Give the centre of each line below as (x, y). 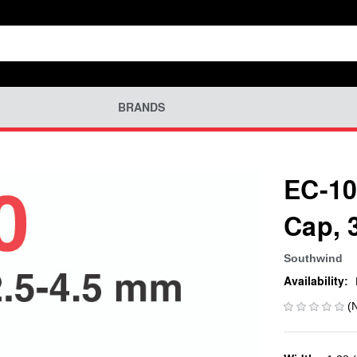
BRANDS (141, 107)
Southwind (313, 258)
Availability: (316, 280)
